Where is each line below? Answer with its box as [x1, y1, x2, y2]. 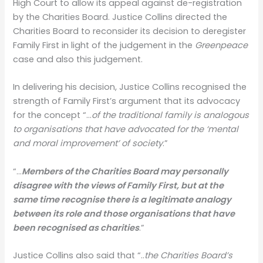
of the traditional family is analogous [92, 109, 249, 122]
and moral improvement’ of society [13, 137, 163, 150]
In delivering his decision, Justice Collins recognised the [13, 81, 247, 93]
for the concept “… [13, 109, 92, 122]
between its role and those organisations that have [13, 207, 235, 220]
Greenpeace [195, 39, 248, 52]
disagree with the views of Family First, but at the [13, 179, 224, 191]
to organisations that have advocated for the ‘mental [13, 123, 239, 136]
